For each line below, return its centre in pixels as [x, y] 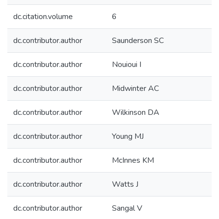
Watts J [125, 184]
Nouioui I [127, 65]
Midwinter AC [135, 88]
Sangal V [127, 208]
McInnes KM [133, 160]
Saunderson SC [138, 41]
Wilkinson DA [136, 112]
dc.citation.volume [43, 17]
